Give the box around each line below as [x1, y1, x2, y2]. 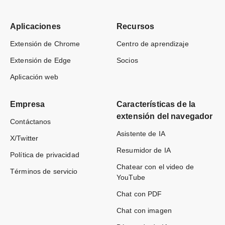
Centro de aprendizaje [117, 40, 189, 48]
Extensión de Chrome [10, 40, 80, 48]
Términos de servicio [10, 167, 78, 175]
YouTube [117, 173, 145, 181]
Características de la [117, 100, 196, 108]
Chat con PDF [117, 190, 162, 198]
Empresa [10, 100, 45, 108]
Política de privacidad [10, 151, 79, 159]
